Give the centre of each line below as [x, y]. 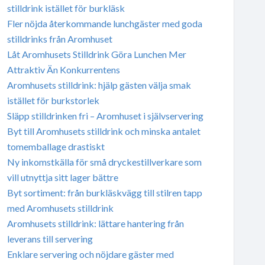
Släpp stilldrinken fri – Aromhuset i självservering [105, 115]
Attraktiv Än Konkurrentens [63, 69]
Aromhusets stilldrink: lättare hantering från [95, 223]
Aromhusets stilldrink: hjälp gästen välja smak [99, 85]
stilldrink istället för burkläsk [66, 8]
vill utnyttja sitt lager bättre [62, 177]
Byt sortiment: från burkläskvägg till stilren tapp [104, 192]
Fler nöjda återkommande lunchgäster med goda [104, 23]
